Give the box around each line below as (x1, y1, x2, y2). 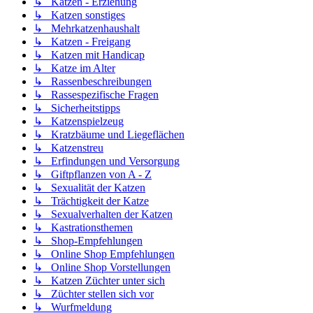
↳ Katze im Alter (34, 62, 115, 75)
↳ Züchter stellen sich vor (34, 288, 154, 300)
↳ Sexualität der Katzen (34, 182, 145, 194)
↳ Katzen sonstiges (34, 9, 125, 22)
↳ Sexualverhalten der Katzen (34, 208, 173, 221)
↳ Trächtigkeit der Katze (34, 195, 149, 208)
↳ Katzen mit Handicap (34, 49, 145, 61)
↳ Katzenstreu (34, 142, 103, 154)
